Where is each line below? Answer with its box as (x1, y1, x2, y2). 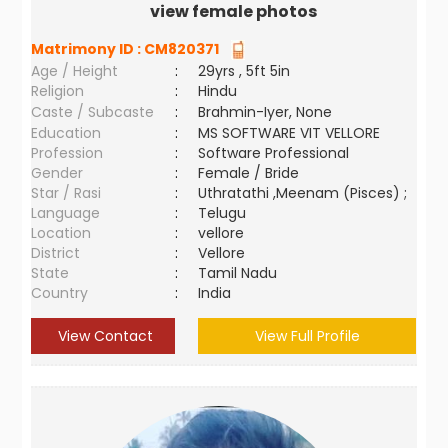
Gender (31, 163, 84, 183)
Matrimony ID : (31, 39, 145, 59)
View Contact (53, 326, 153, 346)
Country (31, 283, 89, 303)
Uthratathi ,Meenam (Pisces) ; (198, 183, 408, 203)
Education (31, 123, 102, 143)
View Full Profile (254, 326, 360, 346)
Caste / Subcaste (31, 102, 155, 122)
